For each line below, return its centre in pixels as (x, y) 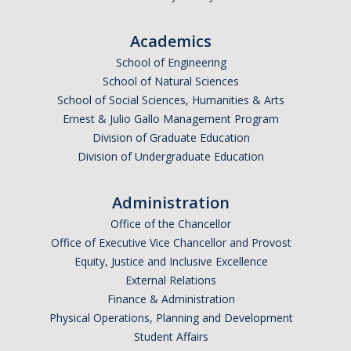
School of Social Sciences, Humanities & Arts (171, 100)
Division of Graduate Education (171, 138)
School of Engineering (171, 62)
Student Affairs (171, 337)
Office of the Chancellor (171, 224)
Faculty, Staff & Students (86, 112)
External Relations (171, 280)
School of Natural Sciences (171, 81)
